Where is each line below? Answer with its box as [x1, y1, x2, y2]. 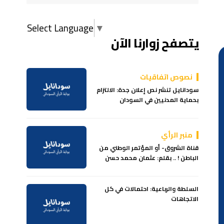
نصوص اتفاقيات [140, 70, 193, 83]
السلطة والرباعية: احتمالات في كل [104, 183, 199, 194]
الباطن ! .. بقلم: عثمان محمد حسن [105, 152, 199, 163]
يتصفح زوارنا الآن [111, 32, 199, 54]
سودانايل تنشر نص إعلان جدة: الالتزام [96, 84, 199, 95]
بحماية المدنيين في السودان [119, 94, 199, 105]
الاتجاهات [171, 193, 199, 204]
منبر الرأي [161, 128, 193, 141]
